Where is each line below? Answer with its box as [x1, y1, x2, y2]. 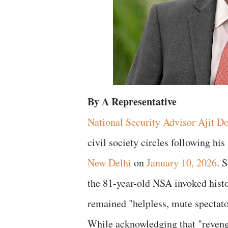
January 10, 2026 [147, 156, 217, 169]
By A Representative [88, 94, 177, 109]
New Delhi [88, 156, 131, 169]
